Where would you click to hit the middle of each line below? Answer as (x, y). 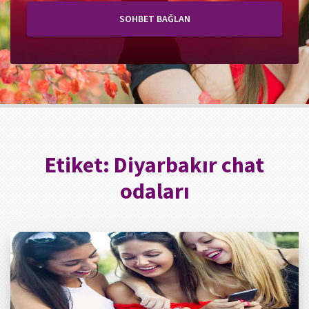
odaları (154, 191)
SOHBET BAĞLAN (154, 19)
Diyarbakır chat (189, 165)
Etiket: (79, 165)
